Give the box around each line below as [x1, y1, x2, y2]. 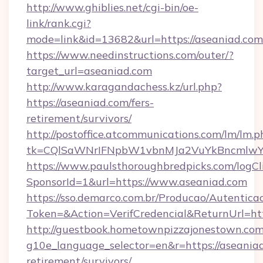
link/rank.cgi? [26, 16, 91, 30]
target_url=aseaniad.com [26, 64, 152, 77]
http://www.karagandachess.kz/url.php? [26, 80, 222, 93]
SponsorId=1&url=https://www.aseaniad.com [26, 175, 247, 188]
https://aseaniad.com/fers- [26, 96, 154, 109]
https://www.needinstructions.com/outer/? [26, 48, 234, 62]
